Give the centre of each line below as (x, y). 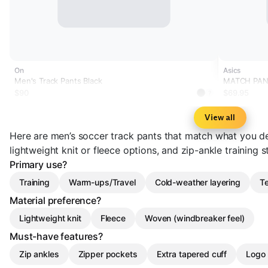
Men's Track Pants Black (58, 81)
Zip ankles (39, 254)
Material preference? (55, 200)
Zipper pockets (108, 254)
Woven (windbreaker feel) (194, 218)
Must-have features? (56, 236)
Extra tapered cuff (192, 254)
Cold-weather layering (197, 182)
